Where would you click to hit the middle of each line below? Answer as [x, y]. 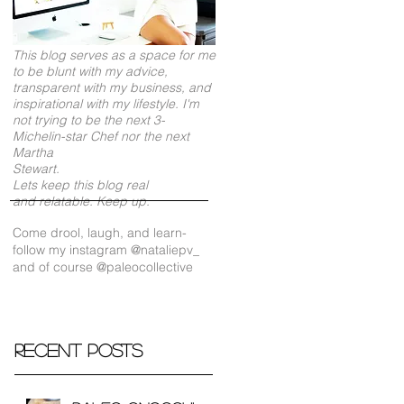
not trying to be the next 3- [89, 119]
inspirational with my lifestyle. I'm [106, 103]
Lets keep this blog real [80, 184]
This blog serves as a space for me [114, 55]
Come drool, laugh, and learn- [100, 232]
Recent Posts [78, 349]
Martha [33, 152]
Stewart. [36, 168]
